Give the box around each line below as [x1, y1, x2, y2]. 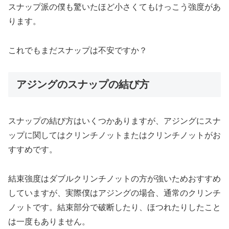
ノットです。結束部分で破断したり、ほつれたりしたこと [8, 202, 221, 212]
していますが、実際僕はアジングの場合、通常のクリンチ [8, 188, 221, 197]
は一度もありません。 [8, 217, 90, 226]
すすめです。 [8, 145, 57, 154]
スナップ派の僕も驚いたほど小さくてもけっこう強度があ [8, 2, 221, 11]
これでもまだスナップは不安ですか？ [8, 45, 147, 55]
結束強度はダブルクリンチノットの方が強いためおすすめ [8, 174, 221, 183]
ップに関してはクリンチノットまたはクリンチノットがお [8, 130, 221, 140]
